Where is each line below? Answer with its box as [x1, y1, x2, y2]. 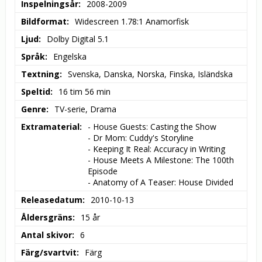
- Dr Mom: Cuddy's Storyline [88, 132, 194, 144]
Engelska [53, 51, 87, 63]
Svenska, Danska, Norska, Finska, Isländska [68, 68, 233, 80]
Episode [88, 166, 118, 177]
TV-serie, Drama [54, 104, 116, 115]
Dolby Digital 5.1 [47, 33, 109, 45]
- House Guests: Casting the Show [88, 121, 216, 133]
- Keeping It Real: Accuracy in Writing [88, 143, 225, 155]
